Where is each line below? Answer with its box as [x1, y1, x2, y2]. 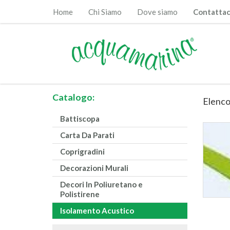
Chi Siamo [88, 7, 122, 16]
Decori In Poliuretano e [60, 180, 143, 189]
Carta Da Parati [60, 130, 114, 140]
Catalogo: [52, 91, 94, 103]
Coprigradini [60, 147, 105, 157]
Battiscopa [60, 114, 100, 124]
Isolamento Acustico [60, 206, 134, 216]
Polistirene [60, 189, 100, 199]
